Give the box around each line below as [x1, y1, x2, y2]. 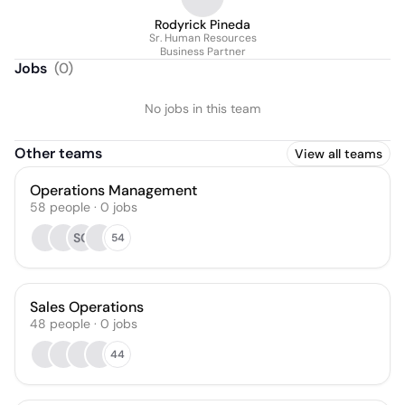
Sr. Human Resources [148, 31, 257, 45]
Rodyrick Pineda [155, 16, 250, 33]
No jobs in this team [145, 100, 260, 117]
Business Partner [159, 44, 246, 59]
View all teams [295, 146, 382, 162]
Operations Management [30, 181, 197, 200]
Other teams [14, 144, 102, 163]
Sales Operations [30, 297, 144, 316]
